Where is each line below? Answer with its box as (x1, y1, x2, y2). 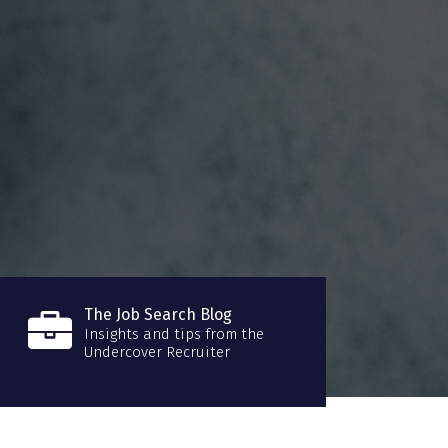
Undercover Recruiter (83, 343, 230, 362)
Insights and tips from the (83, 325, 264, 344)
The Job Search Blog (83, 305, 232, 325)
